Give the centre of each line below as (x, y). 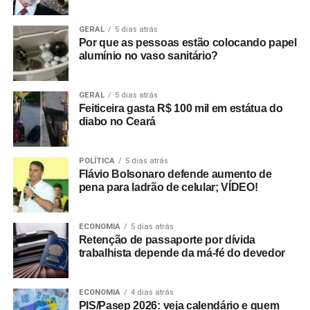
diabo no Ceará (117, 121)
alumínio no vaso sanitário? (148, 56)
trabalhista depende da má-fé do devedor (182, 253)
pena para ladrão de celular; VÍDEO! (168, 187)
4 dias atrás (152, 292)
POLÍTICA (97, 161)
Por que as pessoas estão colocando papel (188, 43)
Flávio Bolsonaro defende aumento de (175, 174)
